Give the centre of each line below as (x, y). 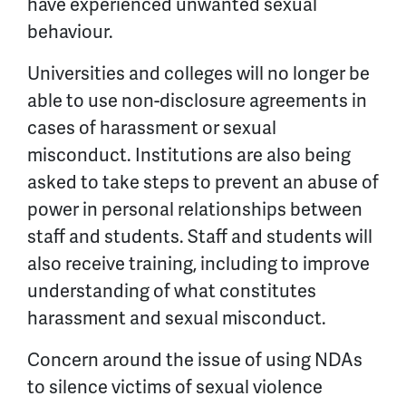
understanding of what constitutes (172, 290)
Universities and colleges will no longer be (198, 73)
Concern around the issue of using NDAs (195, 359)
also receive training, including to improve (198, 263)
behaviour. (74, 31)
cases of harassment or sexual (152, 127)
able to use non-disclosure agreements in (197, 100)
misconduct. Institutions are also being (189, 155)
